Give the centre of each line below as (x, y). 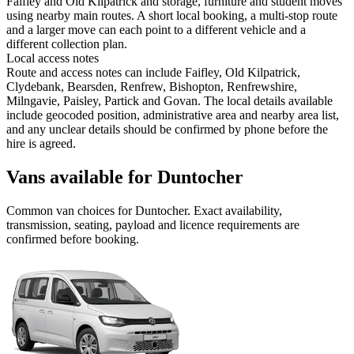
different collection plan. (67, 44)
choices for (105, 211)
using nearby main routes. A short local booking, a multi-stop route (172, 16)
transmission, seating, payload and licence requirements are (153, 225)
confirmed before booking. (73, 239)
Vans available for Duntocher (125, 177)
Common (31, 211)
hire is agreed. (41, 144)
